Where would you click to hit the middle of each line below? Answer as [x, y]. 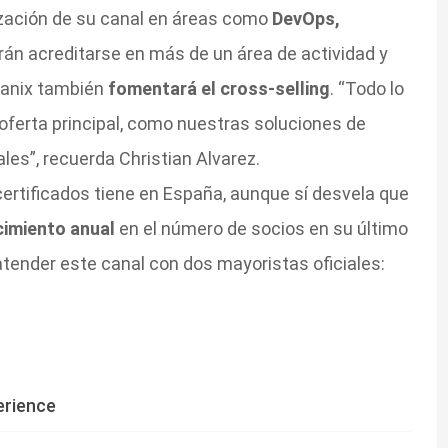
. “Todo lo [366, 89]
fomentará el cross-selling [218, 89]
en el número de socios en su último [263, 229]
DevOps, [305, 19]
